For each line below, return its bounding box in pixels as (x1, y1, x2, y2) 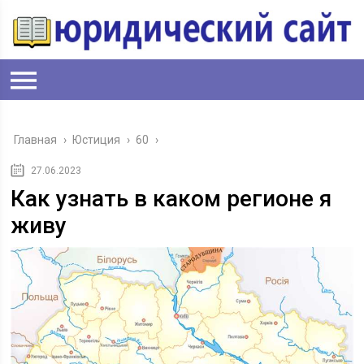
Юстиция (72, 132, 121, 146)
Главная (14, 132, 58, 146)
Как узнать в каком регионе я (11, 184, 332, 212)
